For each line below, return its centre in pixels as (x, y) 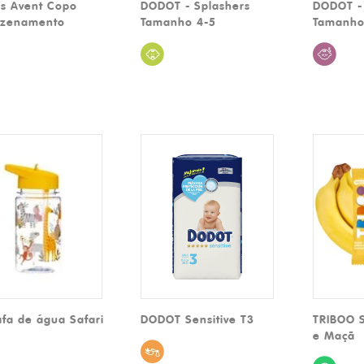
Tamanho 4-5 (179, 22)
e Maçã (334, 336)
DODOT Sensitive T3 (198, 320)
